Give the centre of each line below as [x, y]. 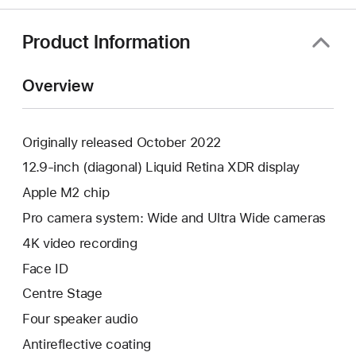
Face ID [45, 268]
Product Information [106, 42]
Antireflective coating [87, 344]
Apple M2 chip [66, 193]
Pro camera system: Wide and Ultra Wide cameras [174, 217]
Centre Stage [62, 294]
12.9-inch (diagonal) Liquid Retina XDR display [161, 167]
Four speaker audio [80, 319]
